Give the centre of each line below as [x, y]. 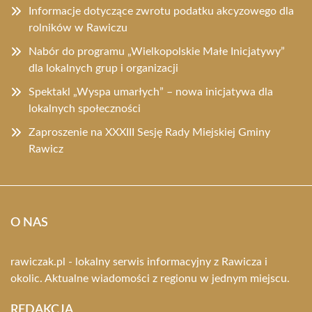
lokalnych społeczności [85, 109]
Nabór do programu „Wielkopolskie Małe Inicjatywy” [157, 52]
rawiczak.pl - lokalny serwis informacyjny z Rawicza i [139, 262]
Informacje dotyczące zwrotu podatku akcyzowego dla [161, 11]
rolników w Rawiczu [78, 28]
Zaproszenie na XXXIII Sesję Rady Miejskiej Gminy [149, 132]
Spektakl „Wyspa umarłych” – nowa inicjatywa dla [151, 92]
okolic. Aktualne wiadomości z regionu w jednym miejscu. [150, 279]
